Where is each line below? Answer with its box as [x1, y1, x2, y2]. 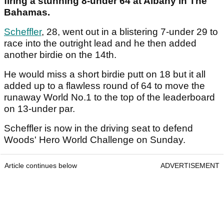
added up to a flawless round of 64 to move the [4, 80, 205, 91]
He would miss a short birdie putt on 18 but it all [4, 69, 205, 80]
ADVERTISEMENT [160, 161, 219, 170]
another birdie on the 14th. [4, 49, 116, 60]
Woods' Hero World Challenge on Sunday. [4, 134, 185, 145]
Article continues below [4, 161, 77, 170]
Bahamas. [4, 7, 50, 18]
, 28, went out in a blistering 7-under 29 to [41, 26, 218, 37]
